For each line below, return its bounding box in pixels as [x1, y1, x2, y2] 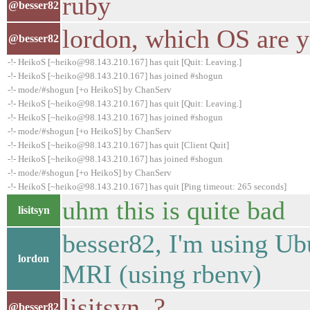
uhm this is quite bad [62, 196, 285, 225]
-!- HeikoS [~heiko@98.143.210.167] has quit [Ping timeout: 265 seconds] [8, 181, 286, 192]
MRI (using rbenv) [62, 259, 262, 289]
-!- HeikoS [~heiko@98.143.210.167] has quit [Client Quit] [8, 140, 229, 150]
